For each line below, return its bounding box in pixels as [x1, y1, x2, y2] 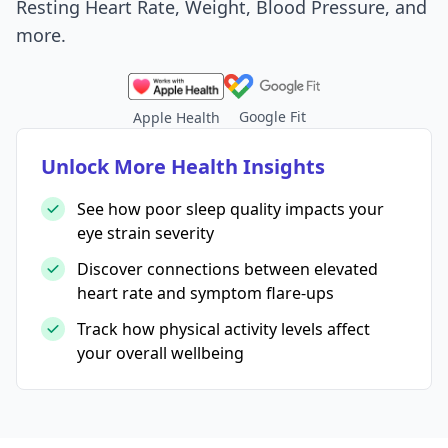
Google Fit [238, 106, 306, 126]
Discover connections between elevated [77, 257, 378, 280]
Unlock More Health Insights [41, 152, 325, 180]
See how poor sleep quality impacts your [77, 197, 384, 220]
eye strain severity [77, 221, 214, 244]
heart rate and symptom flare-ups [77, 281, 334, 304]
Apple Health [132, 107, 220, 127]
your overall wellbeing [77, 341, 244, 364]
